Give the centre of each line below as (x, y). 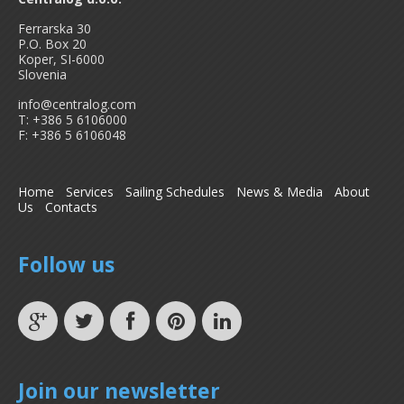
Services (90, 192)
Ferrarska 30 (55, 29)
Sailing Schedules (175, 192)
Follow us (66, 265)
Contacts (71, 207)
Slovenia (42, 75)
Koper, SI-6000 (61, 60)
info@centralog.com (77, 105)
